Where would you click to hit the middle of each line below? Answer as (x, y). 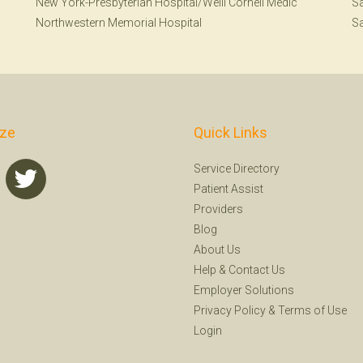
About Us (217, 250)
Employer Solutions (244, 290)
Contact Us (257, 270)
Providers (218, 209)
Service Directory (237, 169)
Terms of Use (312, 310)
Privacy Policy (230, 310)
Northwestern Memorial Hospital (119, 23)
